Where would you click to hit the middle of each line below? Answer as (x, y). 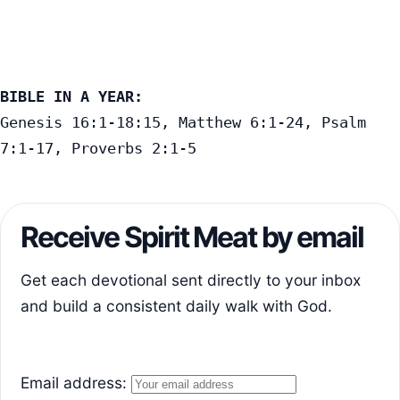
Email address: (80, 382)
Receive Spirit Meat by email (192, 237)
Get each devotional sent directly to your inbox (191, 279)
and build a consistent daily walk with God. (176, 305)
